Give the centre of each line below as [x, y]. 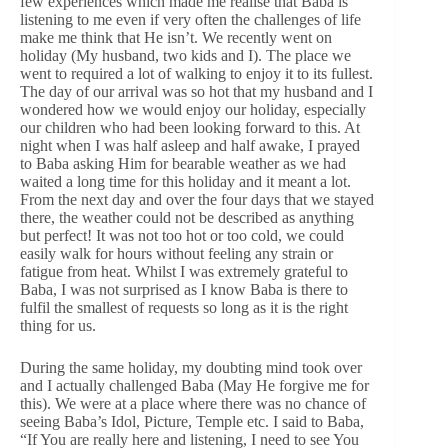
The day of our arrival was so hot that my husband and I [196, 91]
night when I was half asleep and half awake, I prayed [190, 145]
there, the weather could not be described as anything [187, 217]
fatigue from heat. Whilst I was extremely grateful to [184, 271]
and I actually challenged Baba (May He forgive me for [194, 385]
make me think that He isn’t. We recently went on [176, 37]
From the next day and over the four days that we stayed [197, 199]
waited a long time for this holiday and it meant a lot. [185, 181]
